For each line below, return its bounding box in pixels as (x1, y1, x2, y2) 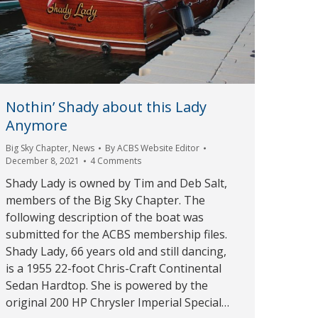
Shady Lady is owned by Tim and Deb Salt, (6, 175, 227, 192)
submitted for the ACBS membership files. (6, 226, 227, 243)
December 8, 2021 (6, 155, 79, 168)
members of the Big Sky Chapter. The (6, 192, 205, 209)
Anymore (6, 116, 67, 136)
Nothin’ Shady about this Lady (6, 97, 207, 117)
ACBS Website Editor (117, 142, 199, 155)
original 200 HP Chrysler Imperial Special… (6, 295, 229, 311)
